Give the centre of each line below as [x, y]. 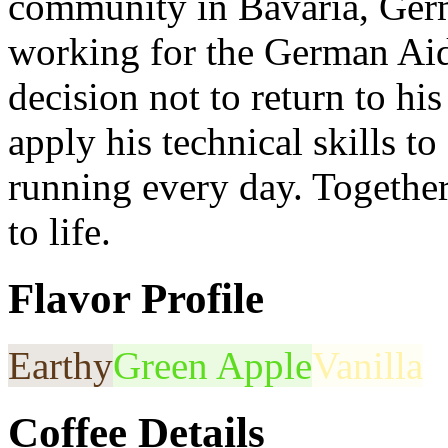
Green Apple [212, 365]
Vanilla [367, 365]
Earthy [60, 365]
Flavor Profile [136, 298]
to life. [59, 232]
